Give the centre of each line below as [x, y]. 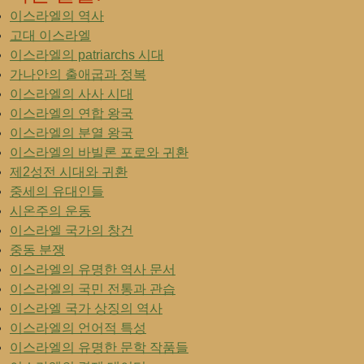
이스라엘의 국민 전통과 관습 [93, 289]
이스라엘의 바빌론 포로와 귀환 [99, 152]
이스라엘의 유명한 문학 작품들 [99, 347]
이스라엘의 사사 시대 [71, 94]
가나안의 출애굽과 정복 [78, 74]
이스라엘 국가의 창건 [71, 230]
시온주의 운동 [50, 211]
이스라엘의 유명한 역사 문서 [93, 269]
